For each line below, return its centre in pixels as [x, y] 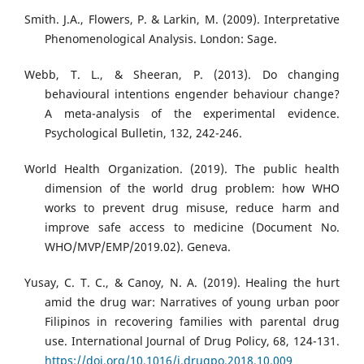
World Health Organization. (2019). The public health [182, 168]
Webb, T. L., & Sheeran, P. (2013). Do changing [182, 74]
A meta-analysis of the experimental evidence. [192, 113]
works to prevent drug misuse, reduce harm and [192, 207]
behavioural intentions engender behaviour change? [192, 93]
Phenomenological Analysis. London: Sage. [161, 38]
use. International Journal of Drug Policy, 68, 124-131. [192, 340]
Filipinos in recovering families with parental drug [192, 321]
